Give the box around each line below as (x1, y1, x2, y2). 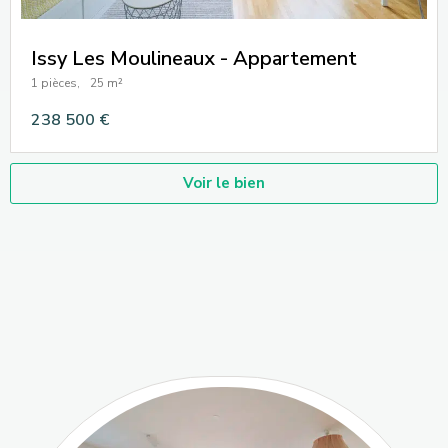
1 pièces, (31, 74, 80, 91)
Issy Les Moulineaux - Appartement (31, 44, 357, 72)
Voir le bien (183, 172, 265, 193)
